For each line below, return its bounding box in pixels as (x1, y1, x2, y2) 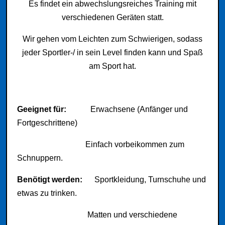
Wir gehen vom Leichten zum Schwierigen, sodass (23, 35, 202, 43)
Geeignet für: (17, 105, 90, 114)
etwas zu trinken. (17, 189, 77, 197)
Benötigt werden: (17, 175, 82, 184)
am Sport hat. (89, 62, 136, 70)
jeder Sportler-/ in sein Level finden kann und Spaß (22, 48, 203, 57)
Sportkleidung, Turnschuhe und (82, 175, 206, 184)
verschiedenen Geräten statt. (61, 13, 164, 22)
